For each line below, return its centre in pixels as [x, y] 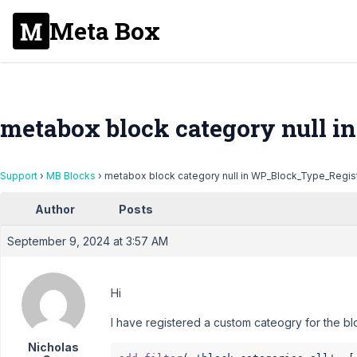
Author [55, 209]
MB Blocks [71, 176]
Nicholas [53, 347]
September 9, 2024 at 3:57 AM [88, 241]
